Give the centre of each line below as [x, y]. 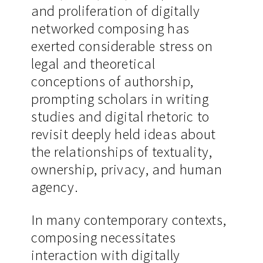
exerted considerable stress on [122, 46]
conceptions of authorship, [112, 82]
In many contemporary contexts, [129, 220]
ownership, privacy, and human [127, 170]
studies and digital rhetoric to [120, 117]
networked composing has [110, 29]
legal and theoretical [93, 64]
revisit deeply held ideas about [123, 134]
